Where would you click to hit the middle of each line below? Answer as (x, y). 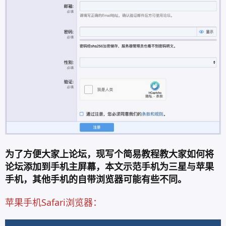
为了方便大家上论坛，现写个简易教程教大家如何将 (109, 154)
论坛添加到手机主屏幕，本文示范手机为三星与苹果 (109, 166)
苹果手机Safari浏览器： (53, 202)
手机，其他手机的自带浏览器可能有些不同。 (96, 179)
